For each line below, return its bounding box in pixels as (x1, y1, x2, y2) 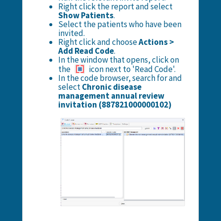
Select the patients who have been (58, 18, 182, 30)
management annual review (58, 90, 164, 101)
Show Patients (58, 9, 113, 21)
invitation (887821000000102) (58, 99, 172, 110)
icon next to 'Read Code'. (87, 63, 176, 74)
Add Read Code (58, 45, 114, 56)
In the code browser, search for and (58, 72, 182, 83)
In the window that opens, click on (58, 54, 179, 65)
